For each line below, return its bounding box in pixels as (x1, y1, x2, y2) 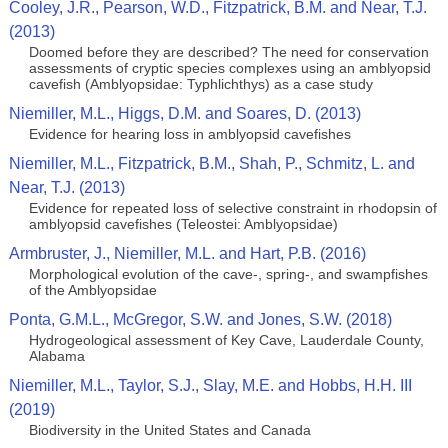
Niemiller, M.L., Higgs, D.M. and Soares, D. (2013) (8, 105, 361, 122)
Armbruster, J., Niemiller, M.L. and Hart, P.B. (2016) (8, 245, 366, 262)
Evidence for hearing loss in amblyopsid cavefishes (28, 126, 351, 142)
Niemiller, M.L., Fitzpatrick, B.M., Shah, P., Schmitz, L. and (8, 155, 415, 172)
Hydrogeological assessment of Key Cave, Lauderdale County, (28, 332, 424, 348)
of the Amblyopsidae (28, 282, 157, 298)
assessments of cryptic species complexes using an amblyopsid (28, 60, 431, 76)
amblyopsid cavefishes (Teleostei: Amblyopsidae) (28, 216, 338, 232)
